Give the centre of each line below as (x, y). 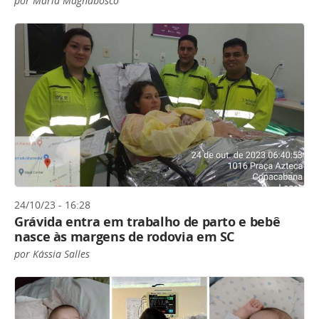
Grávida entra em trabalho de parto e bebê (147, 221)
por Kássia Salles (52, 253)
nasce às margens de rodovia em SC (125, 236)
